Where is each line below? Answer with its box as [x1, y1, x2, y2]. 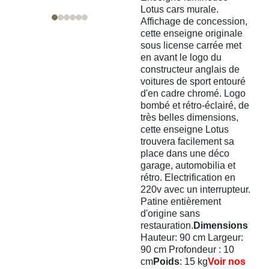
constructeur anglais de [141, 64, 240, 74]
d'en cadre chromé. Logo [141, 88, 246, 98]
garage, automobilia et [141, 160, 236, 171]
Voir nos [208, 256, 246, 267]
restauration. [141, 220, 194, 231]
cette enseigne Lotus [141, 124, 229, 134]
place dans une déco [141, 148, 230, 159]
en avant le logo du [141, 52, 222, 62]
